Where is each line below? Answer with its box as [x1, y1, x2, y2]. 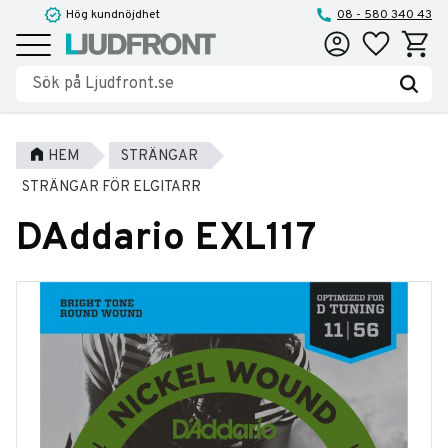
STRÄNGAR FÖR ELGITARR [22, 178, 201, 197]
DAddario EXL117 [16, 215, 316, 265]
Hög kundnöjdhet [66, 7, 160, 23]
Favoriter [355, 30, 412, 49]
